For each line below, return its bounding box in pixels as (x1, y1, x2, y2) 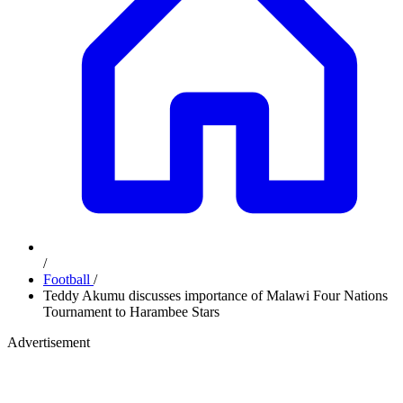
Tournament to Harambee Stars (43, 304, 219, 319)
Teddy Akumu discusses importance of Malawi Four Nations (43, 288, 388, 303)
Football (43, 272, 94, 287)
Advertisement (7, 335, 90, 350)
